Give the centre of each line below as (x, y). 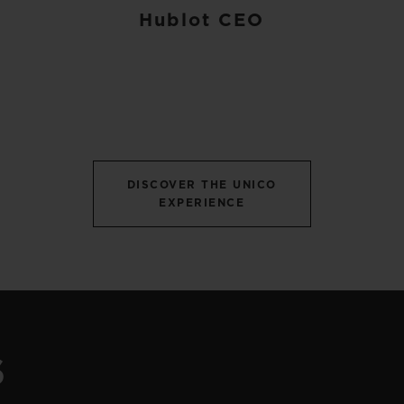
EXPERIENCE (202, 203)
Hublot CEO (202, 21)
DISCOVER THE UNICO (202, 185)
